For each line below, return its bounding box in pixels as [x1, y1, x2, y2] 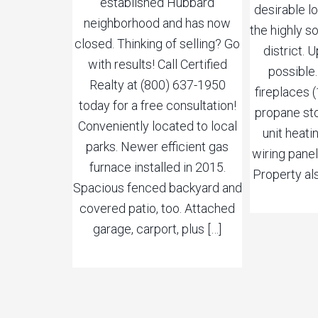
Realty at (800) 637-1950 [89, 77, 226, 93]
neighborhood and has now [84, 16, 231, 31]
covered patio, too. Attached [79, 201, 236, 216]
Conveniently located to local [77, 119, 237, 134]
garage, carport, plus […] [93, 221, 222, 237]
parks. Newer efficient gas [86, 139, 229, 155]
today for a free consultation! [78, 98, 236, 114]
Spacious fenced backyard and [72, 180, 242, 196]
